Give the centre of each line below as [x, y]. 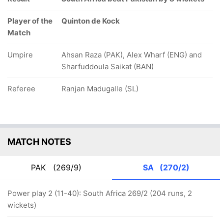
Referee [21, 89]
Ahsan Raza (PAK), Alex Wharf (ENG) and [132, 55]
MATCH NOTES [39, 142]
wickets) [22, 205]
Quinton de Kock [91, 21]
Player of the [30, 21]
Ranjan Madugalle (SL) [100, 89]
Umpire [20, 55]
